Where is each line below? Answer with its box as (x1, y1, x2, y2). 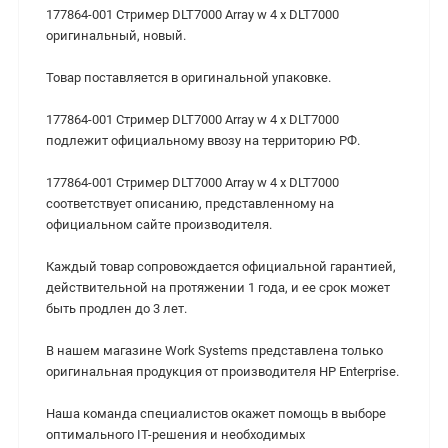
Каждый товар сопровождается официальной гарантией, (46, 259, 396, 275)
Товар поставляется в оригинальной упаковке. (46, 70, 331, 86)
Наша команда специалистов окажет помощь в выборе (46, 406, 386, 422)
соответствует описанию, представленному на (46, 196, 334, 212)
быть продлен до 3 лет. (46, 301, 187, 317)
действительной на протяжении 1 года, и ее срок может (46, 280, 390, 296)
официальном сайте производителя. (46, 217, 272, 233)
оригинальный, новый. (46, 28, 186, 44)
